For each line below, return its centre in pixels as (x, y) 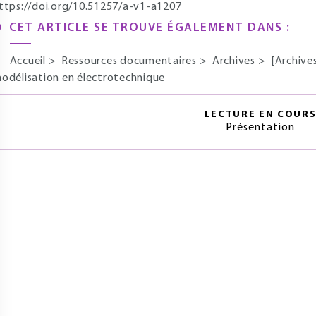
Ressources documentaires (130, 61)
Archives (235, 61)
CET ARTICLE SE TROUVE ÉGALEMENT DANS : (150, 28)
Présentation (260, 128)
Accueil (29, 61)
